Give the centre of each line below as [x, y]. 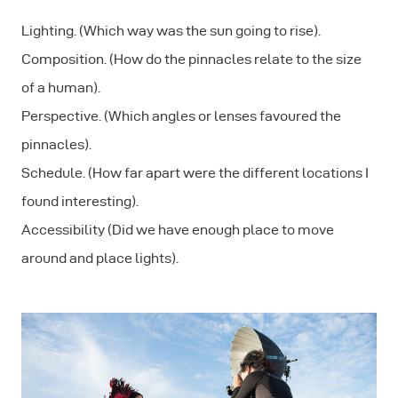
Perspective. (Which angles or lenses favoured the [181, 115]
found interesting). [80, 201]
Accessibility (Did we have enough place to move [178, 229]
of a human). [61, 87]
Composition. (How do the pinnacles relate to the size [191, 59]
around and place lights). [100, 258]
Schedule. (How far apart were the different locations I [195, 172]
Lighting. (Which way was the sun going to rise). [171, 30]
